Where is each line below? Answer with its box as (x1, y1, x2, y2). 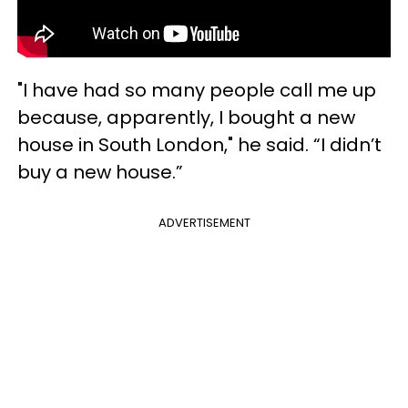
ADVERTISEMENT (158, 214, 250, 232)
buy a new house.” (17, 159, 183, 186)
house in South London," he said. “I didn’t (17, 132, 382, 158)
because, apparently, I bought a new (17, 105, 355, 131)
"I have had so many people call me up (17, 77, 376, 104)
